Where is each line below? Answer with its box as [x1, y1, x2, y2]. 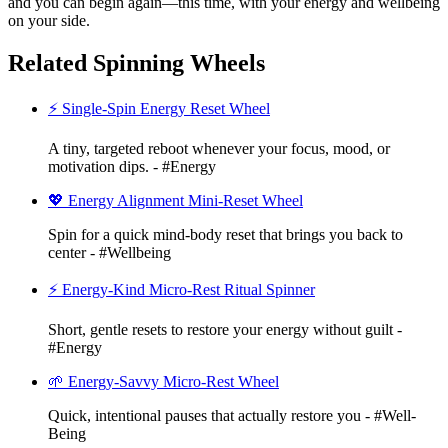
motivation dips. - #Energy [48, 157, 216, 175]
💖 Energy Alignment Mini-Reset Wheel [48, 191, 303, 209]
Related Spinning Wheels [8, 49, 265, 76]
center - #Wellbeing [48, 243, 171, 261]
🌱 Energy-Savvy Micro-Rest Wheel [48, 372, 279, 390]
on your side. [8, 11, 90, 29]
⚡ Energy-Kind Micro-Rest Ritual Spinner [48, 280, 315, 298]
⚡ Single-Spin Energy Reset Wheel [48, 99, 270, 117]
